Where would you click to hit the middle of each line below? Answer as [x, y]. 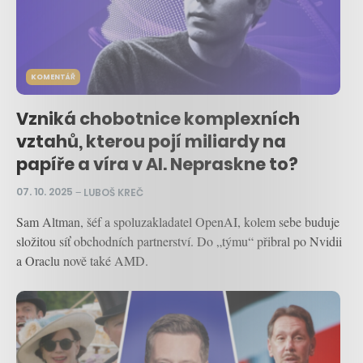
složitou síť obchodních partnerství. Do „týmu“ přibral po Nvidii [179, 241]
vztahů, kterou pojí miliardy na [151, 141]
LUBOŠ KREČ [113, 192]
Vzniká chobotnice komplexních [158, 118]
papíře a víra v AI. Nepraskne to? [157, 164]
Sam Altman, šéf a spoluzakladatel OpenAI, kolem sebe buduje [178, 222]
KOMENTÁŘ [53, 77]
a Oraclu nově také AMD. [82, 261]
